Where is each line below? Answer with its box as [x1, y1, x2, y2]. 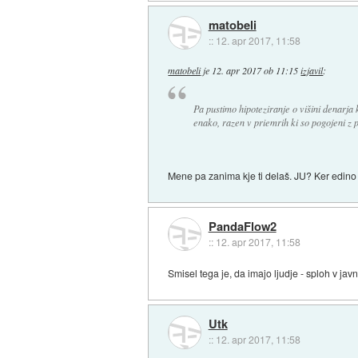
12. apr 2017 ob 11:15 [212, 64, 299, 78]
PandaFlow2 [208, 217, 276, 236]
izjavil [300, 64, 324, 78]
